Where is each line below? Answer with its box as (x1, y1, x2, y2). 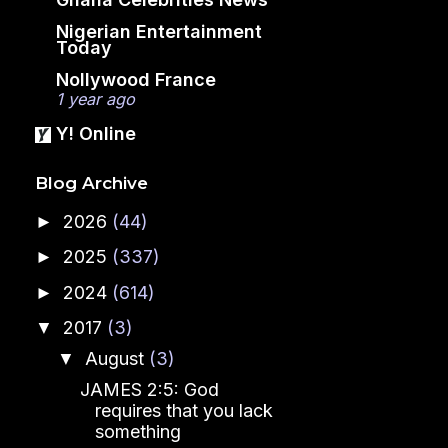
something (94, 421, 181, 443)
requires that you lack (94, 400, 273, 422)
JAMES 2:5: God (79, 379, 219, 401)
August (84, 348, 149, 370)
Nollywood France (56, 68, 216, 90)
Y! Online (56, 122, 136, 144)
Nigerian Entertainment (56, 20, 262, 42)
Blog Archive (35, 173, 148, 194)
